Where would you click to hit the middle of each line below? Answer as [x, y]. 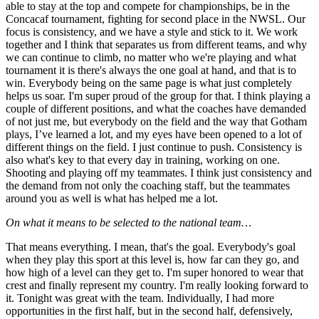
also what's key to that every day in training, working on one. [143, 160]
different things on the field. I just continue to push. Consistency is [154, 147]
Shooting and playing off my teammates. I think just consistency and [159, 173]
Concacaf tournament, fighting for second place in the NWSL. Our [156, 19]
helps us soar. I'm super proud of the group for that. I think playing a [158, 96]
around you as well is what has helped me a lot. [112, 199]
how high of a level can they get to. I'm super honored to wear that [155, 273]
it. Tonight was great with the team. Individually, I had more [140, 298]
